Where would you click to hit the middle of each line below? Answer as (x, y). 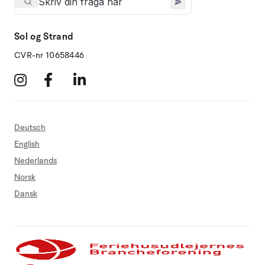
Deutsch (30, 127)
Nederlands (35, 160)
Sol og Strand (44, 36)
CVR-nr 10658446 (49, 55)
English (27, 144)
